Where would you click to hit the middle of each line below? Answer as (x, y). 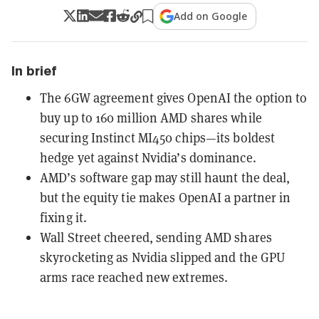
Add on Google (211, 16)
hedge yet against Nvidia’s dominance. (148, 157)
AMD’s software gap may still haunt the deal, (165, 177)
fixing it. (63, 217)
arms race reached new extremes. (134, 277)
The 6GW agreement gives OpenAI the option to (174, 98)
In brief (34, 70)
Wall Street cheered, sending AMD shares (156, 237)
